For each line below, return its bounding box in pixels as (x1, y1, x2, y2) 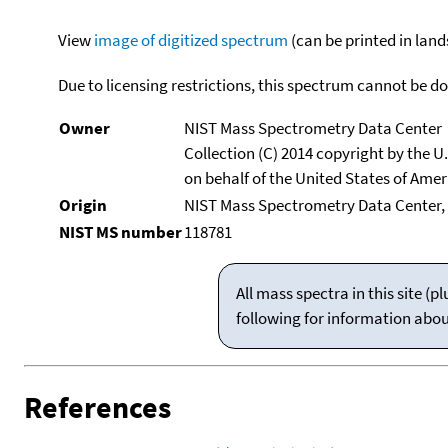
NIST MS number (58, 220, 182, 243)
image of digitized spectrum (93, 28, 288, 51)
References (24, 388, 171, 427)
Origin (58, 193, 107, 216)
